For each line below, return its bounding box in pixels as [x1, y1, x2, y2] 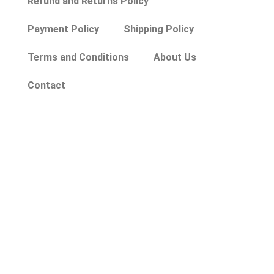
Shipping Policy [124, 23, 194, 35]
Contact [28, 79, 66, 91]
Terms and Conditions [28, 51, 130, 63]
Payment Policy [28, 23, 100, 35]
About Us [154, 51, 197, 63]
